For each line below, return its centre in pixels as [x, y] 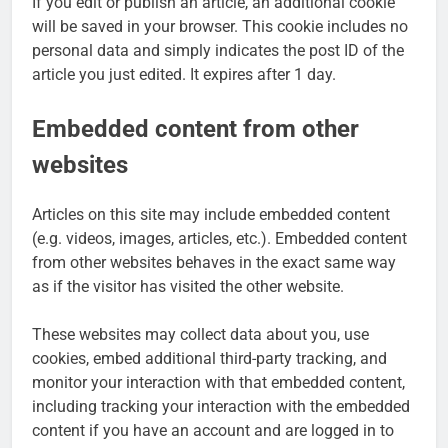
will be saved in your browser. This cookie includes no [220, 26]
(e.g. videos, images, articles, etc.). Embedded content [219, 238]
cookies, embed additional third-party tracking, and [209, 358]
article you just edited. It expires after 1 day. [184, 74]
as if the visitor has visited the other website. [188, 286]
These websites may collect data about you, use [200, 334]
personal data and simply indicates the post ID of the [218, 50]
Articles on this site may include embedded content [211, 214]
